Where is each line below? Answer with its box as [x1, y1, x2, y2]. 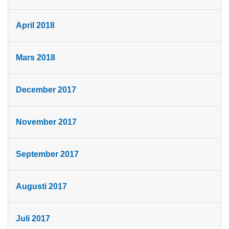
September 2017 [16, 150, 79, 159]
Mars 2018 [16, 53, 55, 62]
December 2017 [16, 85, 76, 95]
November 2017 [16, 118, 77, 127]
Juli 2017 [16, 214, 50, 223]
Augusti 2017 [16, 182, 67, 191]
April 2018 [16, 21, 55, 30]
